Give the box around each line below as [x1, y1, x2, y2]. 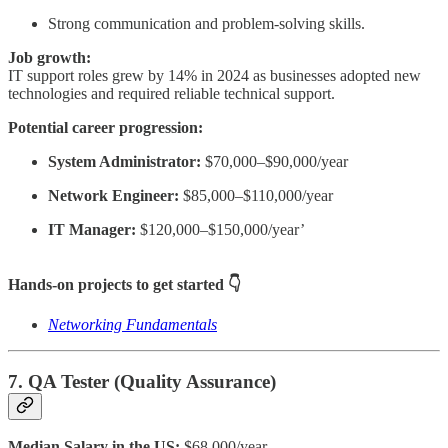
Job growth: [8, 49, 91, 66]
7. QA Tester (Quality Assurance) [8, 370, 276, 392]
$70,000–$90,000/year [201, 153, 348, 170]
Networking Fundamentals [48, 316, 217, 333]
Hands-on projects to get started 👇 [8, 276, 241, 293]
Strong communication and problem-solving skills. [48, 15, 365, 32]
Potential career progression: [8, 119, 203, 136]
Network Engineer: [48, 187, 179, 204]
